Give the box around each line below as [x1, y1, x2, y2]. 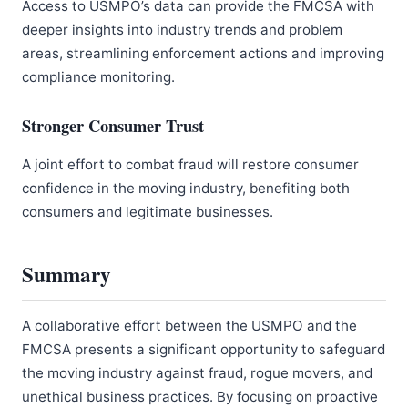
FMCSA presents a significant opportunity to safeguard [22, 341, 385, 359]
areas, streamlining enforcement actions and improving [22, 45, 384, 62]
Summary [22, 259, 111, 291]
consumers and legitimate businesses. [22, 203, 273, 221]
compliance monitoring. [22, 68, 175, 86]
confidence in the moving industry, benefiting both [22, 179, 350, 198]
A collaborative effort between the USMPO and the [22, 317, 357, 335]
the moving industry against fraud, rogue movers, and [22, 364, 372, 382]
